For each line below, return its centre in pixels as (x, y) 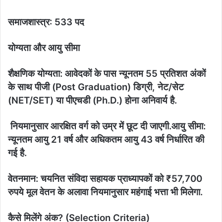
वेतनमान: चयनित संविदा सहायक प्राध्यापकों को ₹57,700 (105, 179)
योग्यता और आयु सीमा (44, 48)
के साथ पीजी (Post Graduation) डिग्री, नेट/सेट (96, 87)
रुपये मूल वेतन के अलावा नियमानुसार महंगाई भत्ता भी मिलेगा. (105, 192)
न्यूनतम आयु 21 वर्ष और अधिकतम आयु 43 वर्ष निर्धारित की (106, 140)
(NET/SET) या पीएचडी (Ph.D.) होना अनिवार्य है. (92, 101)
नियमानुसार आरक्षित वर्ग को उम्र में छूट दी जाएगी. (90, 126)
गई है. (17, 153)
